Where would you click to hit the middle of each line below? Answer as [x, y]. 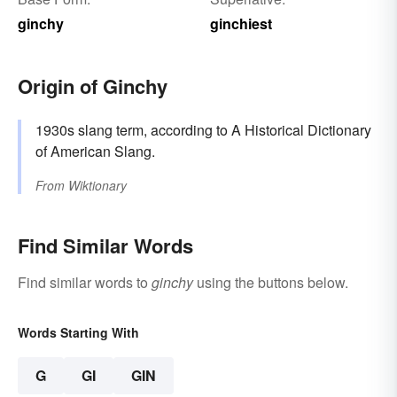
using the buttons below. [271, 283]
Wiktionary [97, 186]
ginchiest [241, 24]
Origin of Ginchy [93, 86]
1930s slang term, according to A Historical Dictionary [203, 130]
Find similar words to [85, 283]
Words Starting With [78, 333]
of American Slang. [95, 152]
